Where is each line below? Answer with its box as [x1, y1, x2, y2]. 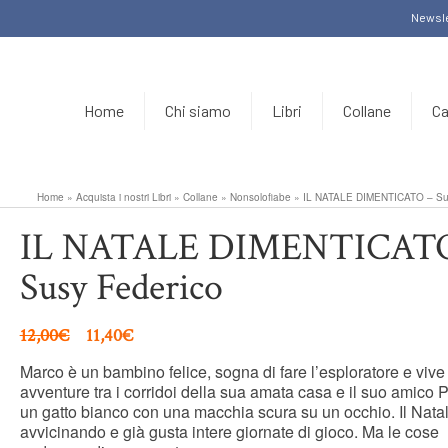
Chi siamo [165, 101, 231, 120]
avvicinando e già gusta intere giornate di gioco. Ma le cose [19, 420, 439, 443]
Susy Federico [19, 263, 223, 312]
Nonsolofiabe [229, 190, 291, 204]
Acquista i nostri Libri [75, 190, 171, 204]
